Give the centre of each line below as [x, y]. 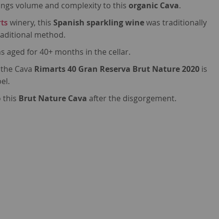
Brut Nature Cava [54, 99]
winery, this [31, 23]
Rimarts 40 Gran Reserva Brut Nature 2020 [117, 69]
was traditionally [177, 23]
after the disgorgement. [133, 99]
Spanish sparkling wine [100, 23]
